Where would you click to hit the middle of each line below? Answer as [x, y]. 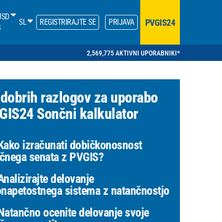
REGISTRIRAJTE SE [68, 22]
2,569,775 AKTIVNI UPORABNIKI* [133, 53]
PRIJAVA [121, 22]
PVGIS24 [160, 22]
